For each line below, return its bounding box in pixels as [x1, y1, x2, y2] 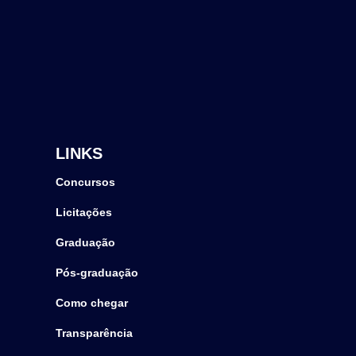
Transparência [56, 326, 133, 339]
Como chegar [56, 296, 129, 309]
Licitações [56, 205, 113, 219]
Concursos [56, 175, 116, 188]
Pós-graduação [56, 265, 139, 279]
